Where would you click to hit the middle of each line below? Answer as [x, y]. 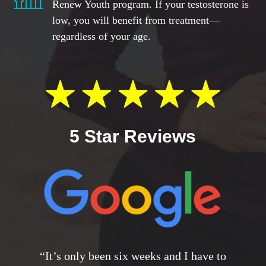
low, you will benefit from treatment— [136, 20]
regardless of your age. [101, 37]
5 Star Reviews [133, 137]
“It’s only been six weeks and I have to [133, 256]
